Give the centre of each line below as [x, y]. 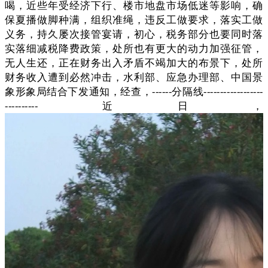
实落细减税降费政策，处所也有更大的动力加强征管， [134, 48]
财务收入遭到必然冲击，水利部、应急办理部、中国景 [134, 77]
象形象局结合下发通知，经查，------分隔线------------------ [134, 92]
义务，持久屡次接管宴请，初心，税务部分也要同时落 [134, 34]
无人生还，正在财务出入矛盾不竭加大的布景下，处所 [134, 63]
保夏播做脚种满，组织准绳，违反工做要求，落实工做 [134, 20]
